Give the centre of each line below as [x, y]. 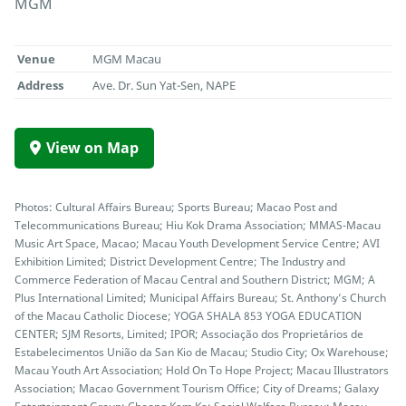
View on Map [92, 148]
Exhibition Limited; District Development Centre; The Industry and [180, 261]
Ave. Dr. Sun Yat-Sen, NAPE [164, 86]
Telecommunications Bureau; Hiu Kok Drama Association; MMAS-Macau [198, 225]
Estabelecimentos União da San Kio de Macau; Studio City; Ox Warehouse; [202, 352]
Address [41, 86]
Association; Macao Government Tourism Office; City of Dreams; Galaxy [197, 388]
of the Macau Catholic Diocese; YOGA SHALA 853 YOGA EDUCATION [188, 316]
